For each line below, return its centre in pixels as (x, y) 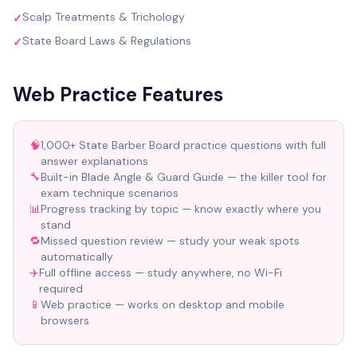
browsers (65, 320)
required (61, 288)
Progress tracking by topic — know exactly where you (181, 209)
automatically (77, 257)
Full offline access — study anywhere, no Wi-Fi (161, 273)
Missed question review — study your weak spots (170, 241)
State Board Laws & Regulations (107, 41)
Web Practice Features (118, 94)
